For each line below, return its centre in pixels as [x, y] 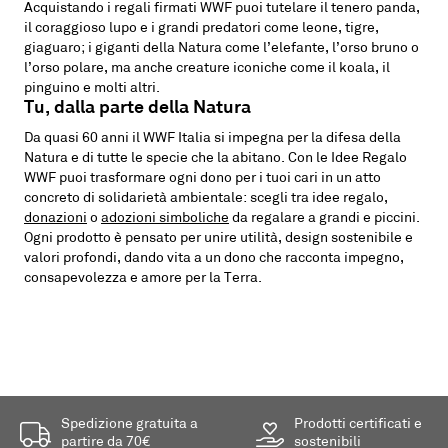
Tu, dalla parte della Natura [137, 108]
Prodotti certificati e [358, 424]
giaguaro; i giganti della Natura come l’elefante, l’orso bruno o [221, 48]
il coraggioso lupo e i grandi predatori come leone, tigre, [201, 28]
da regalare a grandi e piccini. [324, 218]
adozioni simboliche [165, 218]
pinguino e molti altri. [92, 88]
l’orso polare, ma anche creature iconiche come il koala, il [207, 68]
